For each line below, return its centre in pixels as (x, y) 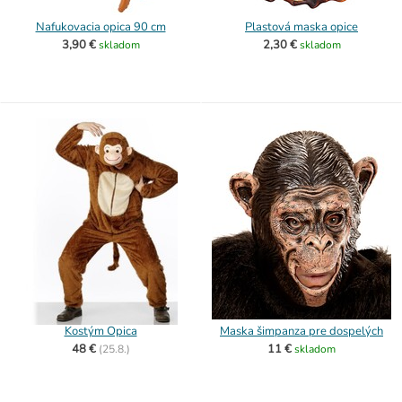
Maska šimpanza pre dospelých (301, 331)
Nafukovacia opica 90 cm (100, 27)
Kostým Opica (100, 331)
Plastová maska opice (301, 27)
